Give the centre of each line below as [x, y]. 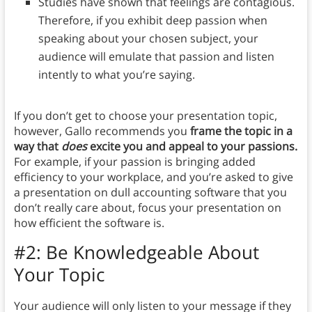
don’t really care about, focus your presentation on [147, 208]
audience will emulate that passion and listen [156, 57]
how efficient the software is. [89, 223]
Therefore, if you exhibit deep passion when [153, 21]
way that [37, 147]
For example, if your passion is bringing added [134, 162]
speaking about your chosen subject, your [148, 39]
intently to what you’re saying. [116, 75]
